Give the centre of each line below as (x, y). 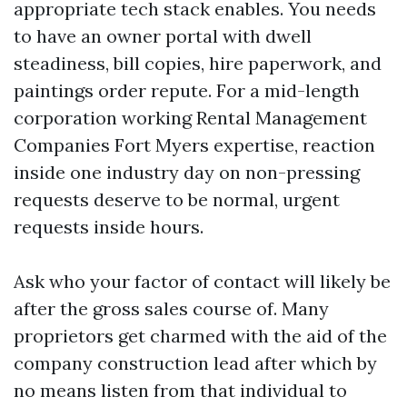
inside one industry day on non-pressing (187, 172)
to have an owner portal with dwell (163, 36)
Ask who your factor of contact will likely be (202, 281)
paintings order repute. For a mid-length (187, 90)
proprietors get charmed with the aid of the (200, 336)
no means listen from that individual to (180, 390)
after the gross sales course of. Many (171, 308)
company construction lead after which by (195, 363)
